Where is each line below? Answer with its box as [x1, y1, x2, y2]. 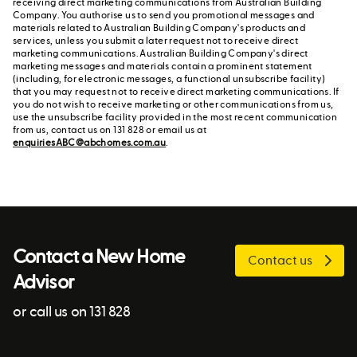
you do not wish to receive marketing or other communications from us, [13, 99, 334, 110]
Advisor [13, 271, 74, 294]
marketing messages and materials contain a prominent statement [13, 61, 312, 72]
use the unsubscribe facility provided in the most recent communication [13, 112, 337, 123]
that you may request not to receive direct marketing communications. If [13, 86, 339, 97]
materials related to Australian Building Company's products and [13, 22, 306, 33]
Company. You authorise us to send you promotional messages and [13, 10, 315, 21]
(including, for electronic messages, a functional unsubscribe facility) [13, 73, 326, 84]
